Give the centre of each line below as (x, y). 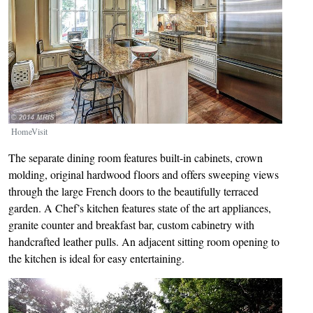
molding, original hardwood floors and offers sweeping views (144, 174)
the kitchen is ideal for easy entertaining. (96, 258)
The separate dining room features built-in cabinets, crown (136, 157)
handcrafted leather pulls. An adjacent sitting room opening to (144, 241)
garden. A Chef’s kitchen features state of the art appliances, (140, 208)
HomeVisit (29, 131)
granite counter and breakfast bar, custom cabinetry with (131, 224)
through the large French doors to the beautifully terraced (133, 191)
